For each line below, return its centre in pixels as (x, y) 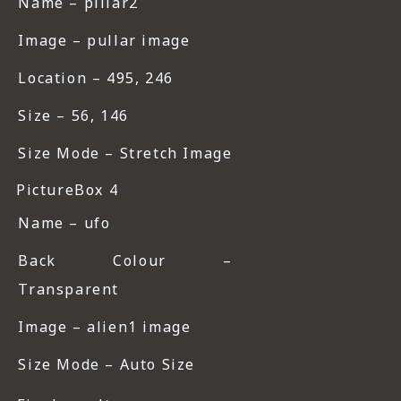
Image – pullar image (104, 41)
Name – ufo (64, 223)
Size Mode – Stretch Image (125, 154)
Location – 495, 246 (96, 78)
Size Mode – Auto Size (107, 365)
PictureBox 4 (68, 190)
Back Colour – (125, 261)
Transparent (69, 290)
